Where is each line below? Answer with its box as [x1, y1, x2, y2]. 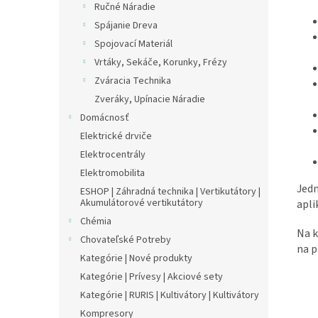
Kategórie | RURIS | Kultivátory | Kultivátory [80, 288, 259, 302]
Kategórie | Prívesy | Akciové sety [80, 270, 223, 284]
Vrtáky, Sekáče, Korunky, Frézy [94, 55, 227, 70]
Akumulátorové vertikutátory [80, 196, 203, 210]
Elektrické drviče [80, 129, 152, 143]
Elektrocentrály [80, 148, 146, 162]
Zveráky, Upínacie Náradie [94, 92, 205, 106]
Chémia [80, 214, 111, 229]
